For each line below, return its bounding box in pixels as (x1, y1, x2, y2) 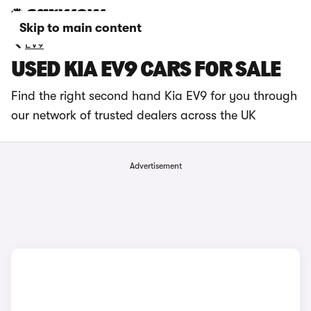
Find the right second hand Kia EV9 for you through (11, 89, 297, 103)
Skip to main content (19, 21, 142, 35)
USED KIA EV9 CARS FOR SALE (11, 60, 280, 82)
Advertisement (129, 161, 182, 171)
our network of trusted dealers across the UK (11, 108, 256, 122)
